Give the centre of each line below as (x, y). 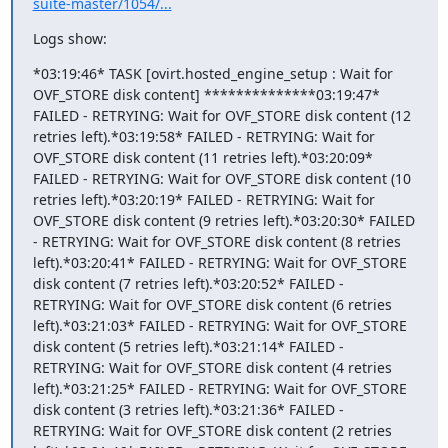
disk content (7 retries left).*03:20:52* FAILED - (188, 283)
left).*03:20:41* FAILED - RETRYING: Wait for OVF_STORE (219, 262)
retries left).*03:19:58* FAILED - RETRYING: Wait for (203, 136)
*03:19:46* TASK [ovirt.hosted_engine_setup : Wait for (212, 73)
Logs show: (69, 38)
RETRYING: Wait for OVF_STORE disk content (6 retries (212, 304)
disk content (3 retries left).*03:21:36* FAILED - (188, 409)
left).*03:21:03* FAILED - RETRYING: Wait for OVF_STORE (219, 325)
